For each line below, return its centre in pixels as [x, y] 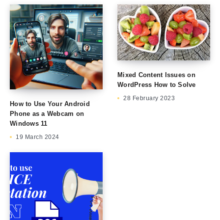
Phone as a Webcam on [47, 114]
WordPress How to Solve [157, 84]
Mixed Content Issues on [156, 75]
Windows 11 [29, 124]
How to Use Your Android [50, 104]
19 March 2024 [38, 137]
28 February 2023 [149, 98]
